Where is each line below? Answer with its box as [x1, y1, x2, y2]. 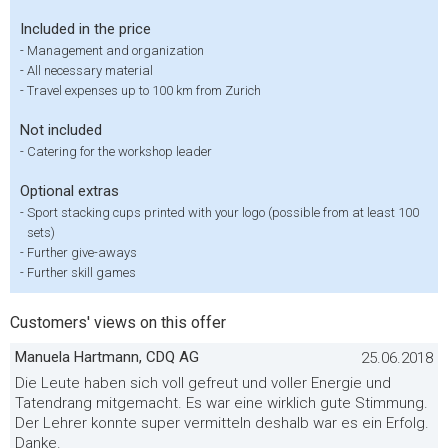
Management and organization [27, 43, 204, 58]
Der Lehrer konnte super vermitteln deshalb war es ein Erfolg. [15, 414, 429, 432]
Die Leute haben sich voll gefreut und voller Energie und [15, 374, 391, 392]
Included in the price [20, 20, 151, 38]
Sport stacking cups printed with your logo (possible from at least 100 [27, 205, 419, 220]
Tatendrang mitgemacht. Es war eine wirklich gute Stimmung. [15, 394, 428, 412]
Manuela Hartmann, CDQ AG [15, 348, 199, 366]
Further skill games [27, 265, 136, 280]
